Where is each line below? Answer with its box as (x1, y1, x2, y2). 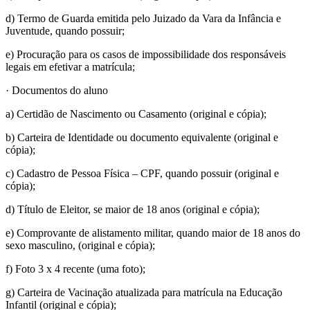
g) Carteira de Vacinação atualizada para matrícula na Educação (6, 286, 282, 298)
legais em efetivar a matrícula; (6, 60, 135, 73)
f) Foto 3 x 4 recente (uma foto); (6, 262, 145, 275)
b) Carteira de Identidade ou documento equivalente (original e (6, 131, 278, 143)
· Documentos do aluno (6, 84, 108, 96)
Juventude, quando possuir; (6, 24, 125, 37)
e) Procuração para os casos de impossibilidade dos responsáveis (6, 48, 286, 60)
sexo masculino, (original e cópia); (6, 239, 155, 251)
